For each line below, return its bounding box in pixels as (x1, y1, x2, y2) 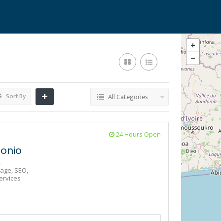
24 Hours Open (114, 130, 161, 139)
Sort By (4, 91, 26, 102)
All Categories (108, 91, 148, 103)
